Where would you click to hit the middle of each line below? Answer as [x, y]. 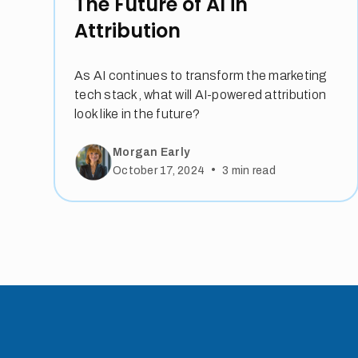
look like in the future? [137, 113]
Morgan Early [151, 153]
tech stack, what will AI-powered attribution [201, 94]
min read [252, 170]
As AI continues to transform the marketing [201, 75]
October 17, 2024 [159, 170]
